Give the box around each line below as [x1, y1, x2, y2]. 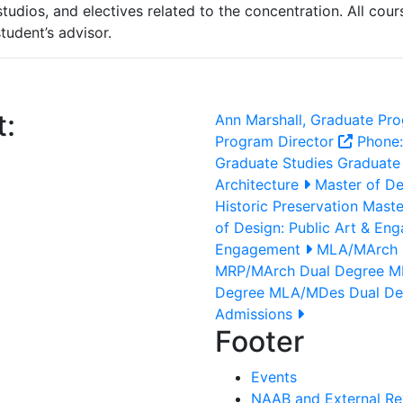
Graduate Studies [215, 154, 333, 172]
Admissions [215, 305, 297, 323]
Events [251, 368, 297, 386]
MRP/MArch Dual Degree [215, 262, 384, 280]
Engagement [215, 240, 305, 258]
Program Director [215, 132, 338, 150]
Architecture [215, 175, 303, 193]
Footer [215, 324, 304, 359]
